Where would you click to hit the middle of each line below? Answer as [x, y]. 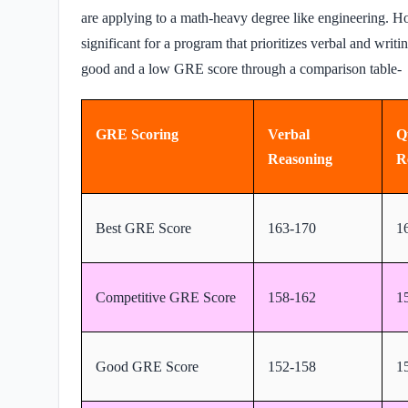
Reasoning [302, 158]
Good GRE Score [149, 366]
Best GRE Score [145, 228]
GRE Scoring [139, 134]
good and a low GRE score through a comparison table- [241, 68]
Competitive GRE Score [168, 297]
